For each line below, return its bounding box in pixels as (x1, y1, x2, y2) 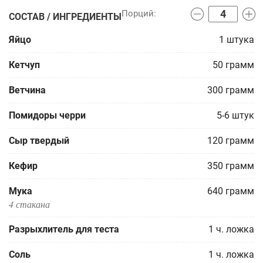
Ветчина (9, 85, 46, 96)
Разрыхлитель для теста (9, 224, 119, 235)
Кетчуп (9, 59, 40, 70)
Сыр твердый (9, 135, 69, 146)
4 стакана (9, 198, 50, 210)
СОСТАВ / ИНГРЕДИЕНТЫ (9, 11, 122, 22)
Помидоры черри (9, 110, 86, 121)
